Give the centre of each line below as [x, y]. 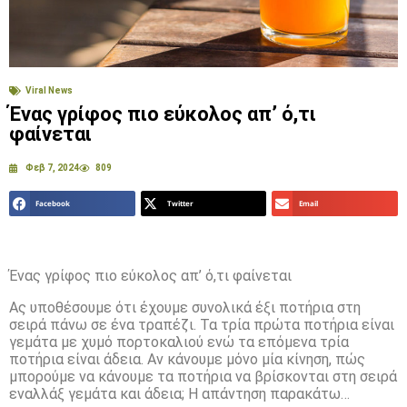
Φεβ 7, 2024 [52, 168]
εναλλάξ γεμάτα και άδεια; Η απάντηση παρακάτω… [179, 393]
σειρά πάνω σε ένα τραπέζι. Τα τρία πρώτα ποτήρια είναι [202, 324]
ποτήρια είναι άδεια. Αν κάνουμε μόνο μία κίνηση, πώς [187, 359]
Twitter [180, 203]
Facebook [53, 203]
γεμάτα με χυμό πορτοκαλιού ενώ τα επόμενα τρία [179, 342]
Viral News [49, 91]
